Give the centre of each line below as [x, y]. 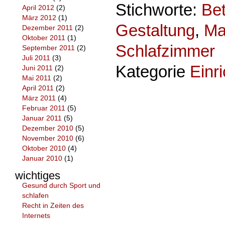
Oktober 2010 [44, 149]
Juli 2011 [36, 58]
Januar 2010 [42, 159]
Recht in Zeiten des [53, 205]
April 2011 [38, 88]
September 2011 [49, 48]
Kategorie [153, 72]
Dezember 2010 [48, 129]
